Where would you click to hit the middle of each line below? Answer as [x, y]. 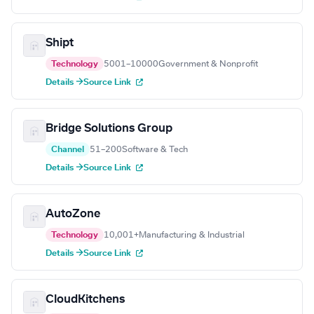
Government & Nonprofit [208, 64]
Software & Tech [155, 150]
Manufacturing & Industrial [192, 235]
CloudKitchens [85, 300]
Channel [68, 150]
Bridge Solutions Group [109, 129]
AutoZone [73, 214]
